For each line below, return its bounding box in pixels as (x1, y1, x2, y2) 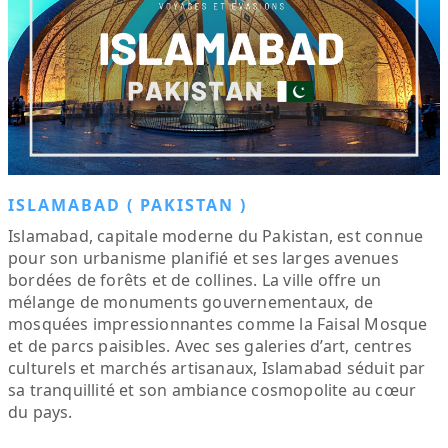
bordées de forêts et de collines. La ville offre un (8, 269, 382, 291)
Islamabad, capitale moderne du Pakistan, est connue (8, 225, 424, 247)
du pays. (8, 401, 73, 423)
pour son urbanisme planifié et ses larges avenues (8, 247, 399, 269)
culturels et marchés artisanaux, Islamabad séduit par (8, 357, 426, 379)
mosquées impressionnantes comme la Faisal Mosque (8, 313, 428, 335)
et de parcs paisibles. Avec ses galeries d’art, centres (8, 335, 413, 357)
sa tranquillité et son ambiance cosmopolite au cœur (8, 379, 417, 401)
